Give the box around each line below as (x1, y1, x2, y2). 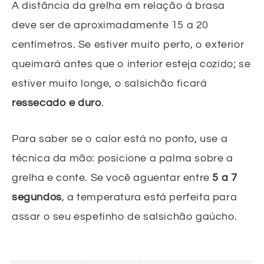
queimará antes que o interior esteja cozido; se (12, 58, 251, 70)
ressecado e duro (12, 97, 101, 108)
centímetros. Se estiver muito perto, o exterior (12, 38, 245, 50)
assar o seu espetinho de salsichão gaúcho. (12, 210, 237, 222)
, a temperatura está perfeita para (61, 191, 237, 203)
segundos (12, 191, 62, 203)
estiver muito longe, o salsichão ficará (12, 77, 207, 89)
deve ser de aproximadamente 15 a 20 (12, 19, 209, 31)
